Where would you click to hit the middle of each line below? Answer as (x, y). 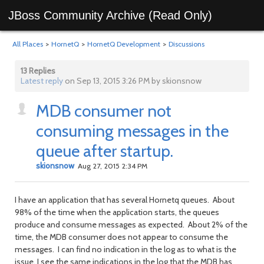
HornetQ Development (124, 44)
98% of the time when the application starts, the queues (117, 212)
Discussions (187, 44)
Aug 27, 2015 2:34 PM (112, 166)
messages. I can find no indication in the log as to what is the (126, 249)
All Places (28, 44)
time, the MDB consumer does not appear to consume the (121, 237)
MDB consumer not (104, 111)
